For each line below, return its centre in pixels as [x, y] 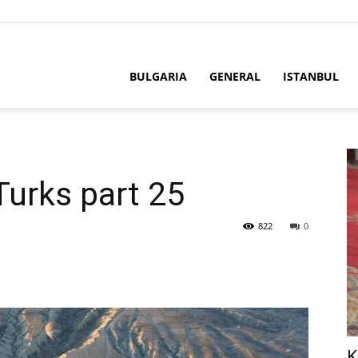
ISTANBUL [311, 76]
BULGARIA [158, 76]
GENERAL [235, 76]
